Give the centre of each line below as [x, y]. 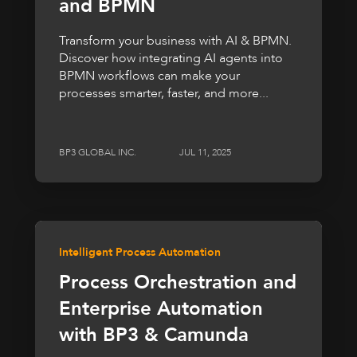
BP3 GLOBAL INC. [98, 152]
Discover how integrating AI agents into [171, 59]
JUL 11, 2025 [205, 152]
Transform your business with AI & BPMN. [175, 41]
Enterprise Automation [161, 308]
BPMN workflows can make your [149, 76]
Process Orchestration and [178, 282]
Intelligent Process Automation [140, 252]
